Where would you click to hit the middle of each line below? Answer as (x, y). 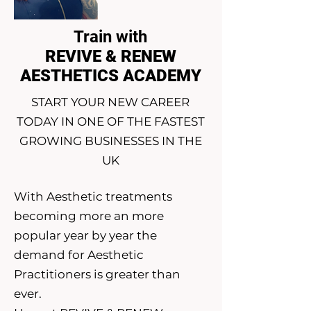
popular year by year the (85, 235)
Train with (110, 37)
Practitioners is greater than (97, 274)
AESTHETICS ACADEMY (110, 76)
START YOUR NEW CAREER (110, 102)
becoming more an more (89, 216)
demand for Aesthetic (79, 255)
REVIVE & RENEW (110, 56)
